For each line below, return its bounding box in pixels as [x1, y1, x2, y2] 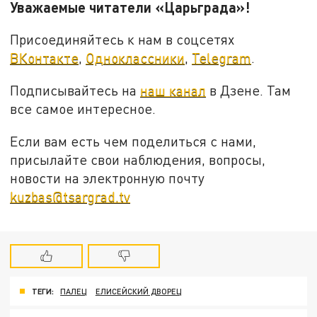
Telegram [192, 50, 252, 67]
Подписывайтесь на [10, 81, 141, 98]
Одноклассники [86, 50, 185, 67]
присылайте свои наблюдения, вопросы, [10, 151, 266, 168]
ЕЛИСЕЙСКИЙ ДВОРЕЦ [95, 287, 181, 296]
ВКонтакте [10, 50, 79, 67]
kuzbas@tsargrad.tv [10, 188, 131, 204]
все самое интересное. [10, 100, 156, 117]
